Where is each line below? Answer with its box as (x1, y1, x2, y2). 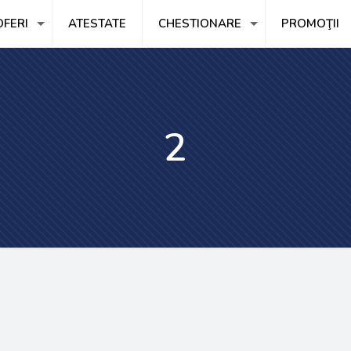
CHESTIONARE (157, 16, 241, 31)
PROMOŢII (280, 16, 339, 31)
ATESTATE (67, 16, 126, 31)
